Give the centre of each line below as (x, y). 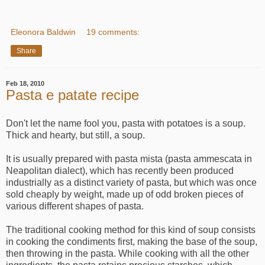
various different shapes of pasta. (75, 206)
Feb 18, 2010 (25, 83)
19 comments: (113, 32)
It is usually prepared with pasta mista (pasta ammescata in (129, 159)
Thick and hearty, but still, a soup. (75, 135)
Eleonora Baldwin (43, 32)
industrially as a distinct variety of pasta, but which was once (131, 182)
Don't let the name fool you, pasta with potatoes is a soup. (126, 123)
